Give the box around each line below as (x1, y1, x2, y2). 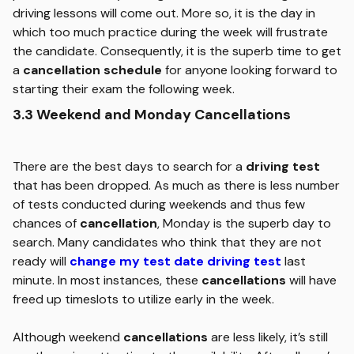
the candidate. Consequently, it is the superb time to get (13, 43, 341, 59)
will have (286, 272, 337, 288)
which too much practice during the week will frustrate (13, 24, 328, 40)
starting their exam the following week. (13, 81, 235, 97)
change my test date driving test (70, 253, 281, 269)
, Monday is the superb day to (157, 215, 331, 232)
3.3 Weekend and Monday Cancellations (13, 105, 291, 124)
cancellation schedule (23, 62, 162, 78)
